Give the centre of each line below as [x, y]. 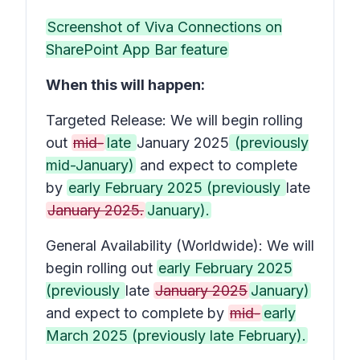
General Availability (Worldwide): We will [180, 245]
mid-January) [90, 165]
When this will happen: [125, 85]
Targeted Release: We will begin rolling [174, 120]
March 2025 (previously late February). [176, 335]
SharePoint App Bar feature [137, 49]
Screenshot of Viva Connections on [165, 27]
